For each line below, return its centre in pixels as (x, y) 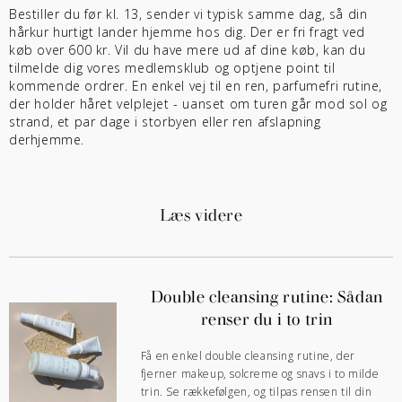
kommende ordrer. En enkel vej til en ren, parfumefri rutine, (196, 86)
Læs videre (201, 214)
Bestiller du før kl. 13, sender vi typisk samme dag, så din (188, 14)
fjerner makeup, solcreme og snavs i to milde (260, 374)
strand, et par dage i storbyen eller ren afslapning (165, 122)
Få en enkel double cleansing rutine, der (248, 356)
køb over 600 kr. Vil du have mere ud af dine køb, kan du (188, 50)
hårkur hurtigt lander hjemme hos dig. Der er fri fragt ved (187, 32)
